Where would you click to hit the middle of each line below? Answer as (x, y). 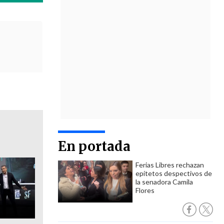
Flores (145, 190)
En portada (94, 146)
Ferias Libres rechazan (170, 165)
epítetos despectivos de (174, 173)
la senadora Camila (164, 182)
